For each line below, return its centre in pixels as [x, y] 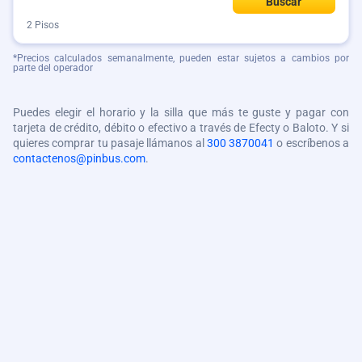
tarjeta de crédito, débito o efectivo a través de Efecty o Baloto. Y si [181, 128]
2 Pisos [43, 25]
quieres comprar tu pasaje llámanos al [110, 143]
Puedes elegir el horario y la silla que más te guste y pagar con [181, 112]
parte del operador [53, 68]
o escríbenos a [312, 143]
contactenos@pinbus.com [79, 158]
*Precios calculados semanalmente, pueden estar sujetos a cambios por [181, 58]
